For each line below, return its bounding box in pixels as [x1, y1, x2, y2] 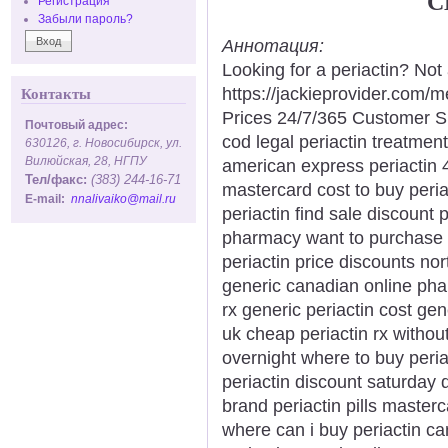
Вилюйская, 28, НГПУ [25, 154, 147, 167]
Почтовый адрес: [25, 118, 128, 131]
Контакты [21, 86, 91, 102]
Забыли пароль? [38, 12, 133, 25]
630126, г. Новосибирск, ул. [25, 136, 182, 149]
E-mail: [25, 192, 71, 205]
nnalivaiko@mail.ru [71, 192, 176, 205]
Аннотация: [222, 35, 329, 56]
